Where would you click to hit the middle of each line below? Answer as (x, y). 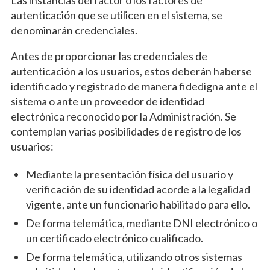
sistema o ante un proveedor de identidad (107, 102)
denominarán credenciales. (74, 30)
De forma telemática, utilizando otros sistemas (134, 257)
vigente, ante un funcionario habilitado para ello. (138, 205)
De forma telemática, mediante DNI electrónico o (141, 223)
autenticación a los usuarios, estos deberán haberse (131, 71)
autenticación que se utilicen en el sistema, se (116, 15)
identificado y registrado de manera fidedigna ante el (134, 86)
